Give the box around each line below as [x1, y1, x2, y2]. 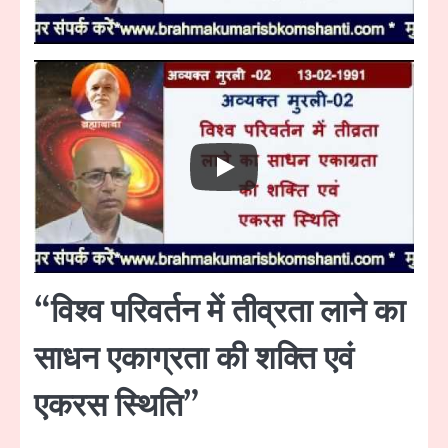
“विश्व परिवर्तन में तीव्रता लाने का [34, 292, 405, 334]
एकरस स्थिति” [34, 386, 200, 428]
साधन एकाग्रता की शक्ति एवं [34, 339, 354, 381]
